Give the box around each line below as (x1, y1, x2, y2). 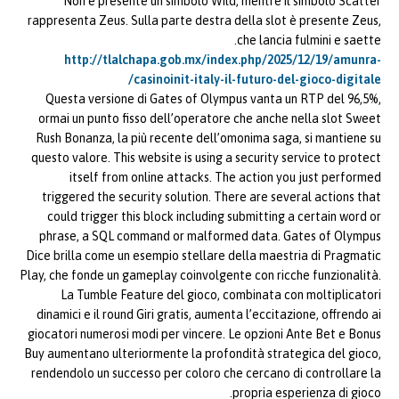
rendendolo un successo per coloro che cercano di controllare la (31, 366, 381, 381)
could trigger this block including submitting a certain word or (47, 209, 381, 224)
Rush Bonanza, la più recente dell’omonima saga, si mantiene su (36, 131, 381, 146)
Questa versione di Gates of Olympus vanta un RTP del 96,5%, (45, 92, 381, 107)
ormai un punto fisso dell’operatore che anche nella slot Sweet (38, 111, 381, 126)
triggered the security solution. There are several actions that (42, 190, 381, 205)
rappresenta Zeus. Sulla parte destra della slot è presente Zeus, (28, 13, 381, 28)
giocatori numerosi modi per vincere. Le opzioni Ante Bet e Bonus (28, 327, 381, 342)
